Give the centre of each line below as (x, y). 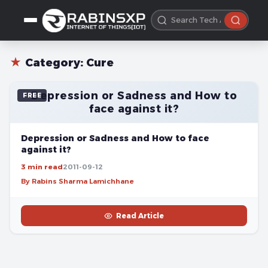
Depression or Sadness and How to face (115, 138)
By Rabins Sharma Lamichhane (77, 181)
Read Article (140, 216)
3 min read (42, 167)
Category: (56, 63)
